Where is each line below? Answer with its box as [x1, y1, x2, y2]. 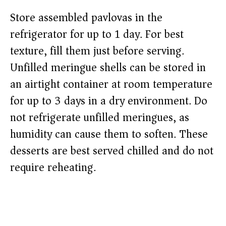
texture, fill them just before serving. [10, 41, 184, 61]
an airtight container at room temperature [10, 75, 212, 94]
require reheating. [10, 158, 96, 178]
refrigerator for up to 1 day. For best [10, 25, 184, 44]
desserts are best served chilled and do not [10, 141, 213, 161]
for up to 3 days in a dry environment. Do [10, 91, 207, 111]
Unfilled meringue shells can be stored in [10, 58, 206, 78]
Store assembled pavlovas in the [10, 8, 162, 28]
